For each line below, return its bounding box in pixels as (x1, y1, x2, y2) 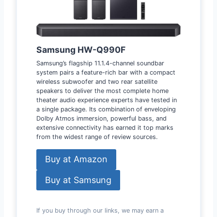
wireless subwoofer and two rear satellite (36, 78, 157, 86)
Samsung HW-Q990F (36, 45, 125, 55)
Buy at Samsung (45, 174, 111, 185)
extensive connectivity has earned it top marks (36, 124, 173, 132)
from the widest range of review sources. (36, 133, 158, 141)
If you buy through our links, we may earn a (36, 207, 164, 214)
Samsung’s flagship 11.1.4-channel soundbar (36, 60, 164, 67)
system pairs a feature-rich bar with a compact (36, 69, 175, 77)
